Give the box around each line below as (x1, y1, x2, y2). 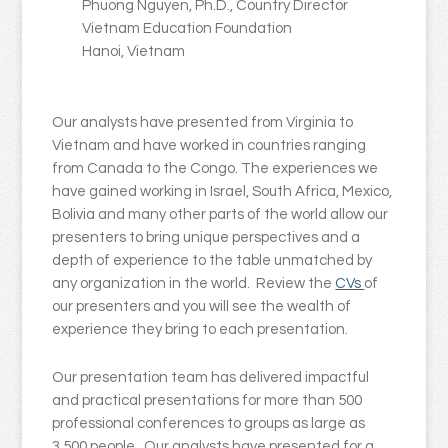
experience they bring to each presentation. (52, 322, 349, 338)
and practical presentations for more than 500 (52, 393, 363, 409)
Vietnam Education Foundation (82, 21, 293, 37)
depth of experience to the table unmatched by (52, 253, 373, 269)
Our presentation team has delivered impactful (52, 370, 370, 386)
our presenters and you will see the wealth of (52, 299, 352, 315)
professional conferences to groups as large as (52, 416, 366, 432)
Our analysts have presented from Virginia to (52, 115, 354, 131)
